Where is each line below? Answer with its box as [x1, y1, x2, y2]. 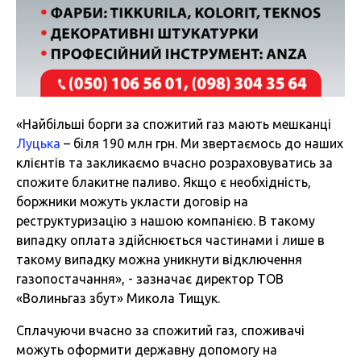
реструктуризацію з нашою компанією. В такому [16, 214, 315, 229]
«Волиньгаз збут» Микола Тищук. [16, 291, 220, 306]
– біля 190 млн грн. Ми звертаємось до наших [60, 136, 343, 151]
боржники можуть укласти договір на [16, 194, 248, 210]
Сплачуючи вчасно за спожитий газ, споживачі [16, 323, 305, 338]
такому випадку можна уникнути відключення [16, 252, 302, 268]
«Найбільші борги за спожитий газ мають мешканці [16, 117, 331, 132]
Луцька [16, 136, 60, 151]
